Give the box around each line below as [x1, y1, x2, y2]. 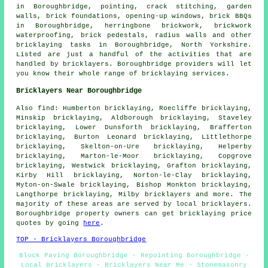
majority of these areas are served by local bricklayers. [16, 200, 252, 208]
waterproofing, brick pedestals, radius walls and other [16, 32, 252, 39]
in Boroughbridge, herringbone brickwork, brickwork [16, 22, 252, 30]
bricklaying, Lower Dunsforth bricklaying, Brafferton [16, 124, 252, 132]
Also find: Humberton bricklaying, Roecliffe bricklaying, [16, 105, 252, 112]
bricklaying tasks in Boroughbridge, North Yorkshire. [16, 41, 252, 49]
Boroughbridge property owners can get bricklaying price [16, 210, 252, 218]
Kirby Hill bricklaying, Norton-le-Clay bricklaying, [16, 172, 252, 179]
